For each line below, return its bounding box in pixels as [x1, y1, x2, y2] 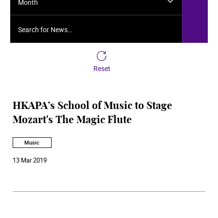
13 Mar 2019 [13, 155, 47, 164]
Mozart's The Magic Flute [13, 115, 132, 125]
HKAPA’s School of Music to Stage [13, 101, 172, 111]
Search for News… [10, 16, 72, 26]
